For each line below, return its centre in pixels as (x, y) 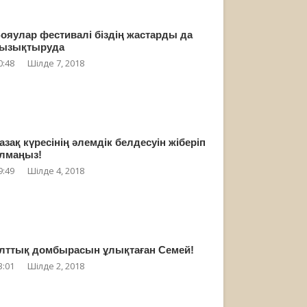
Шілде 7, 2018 (56, 63)
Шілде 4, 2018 (56, 170)
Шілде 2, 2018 (56, 266)
